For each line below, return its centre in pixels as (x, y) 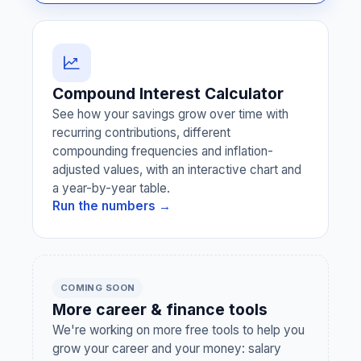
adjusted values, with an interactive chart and (177, 170)
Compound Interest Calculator (168, 93)
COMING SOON (98, 288)
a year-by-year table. (111, 188)
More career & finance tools (160, 309)
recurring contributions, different (141, 133)
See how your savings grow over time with (170, 114)
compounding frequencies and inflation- (163, 151)
